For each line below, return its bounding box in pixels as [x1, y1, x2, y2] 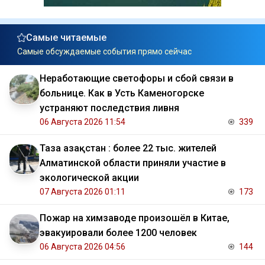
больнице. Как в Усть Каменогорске [40, 87, 204, 99]
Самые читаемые [26, 31, 106, 43]
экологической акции [40, 172, 139, 183]
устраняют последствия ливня [40, 102, 179, 114]
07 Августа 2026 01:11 [40, 186, 125, 196]
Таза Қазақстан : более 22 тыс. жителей [40, 142, 216, 154]
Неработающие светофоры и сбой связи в [40, 72, 234, 84]
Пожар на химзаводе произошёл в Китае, [40, 212, 230, 224]
